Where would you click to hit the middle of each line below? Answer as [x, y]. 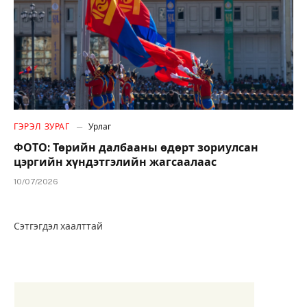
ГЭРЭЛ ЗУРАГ [42, 126]
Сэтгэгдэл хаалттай [58, 226]
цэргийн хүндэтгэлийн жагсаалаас [115, 162]
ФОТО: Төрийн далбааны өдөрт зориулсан [136, 147]
